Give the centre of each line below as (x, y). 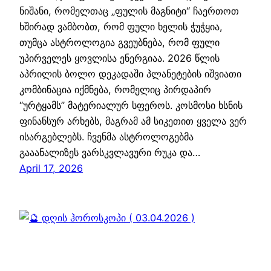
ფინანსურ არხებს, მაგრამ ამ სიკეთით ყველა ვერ (133, 121)
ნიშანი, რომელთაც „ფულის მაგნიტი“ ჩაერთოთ (129, 11)
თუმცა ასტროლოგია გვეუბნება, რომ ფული (119, 43)
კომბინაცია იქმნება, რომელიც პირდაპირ (115, 90)
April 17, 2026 (51, 168)
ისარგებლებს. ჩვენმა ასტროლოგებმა (106, 137)
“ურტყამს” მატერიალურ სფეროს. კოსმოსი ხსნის (131, 106)
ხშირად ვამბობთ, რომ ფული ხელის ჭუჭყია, (121, 27)
